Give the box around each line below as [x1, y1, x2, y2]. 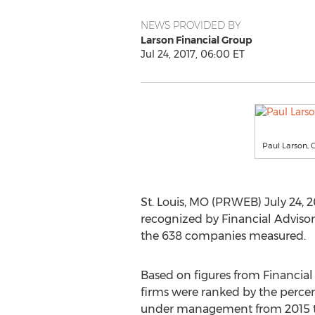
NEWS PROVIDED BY [140, 19, 241, 32]
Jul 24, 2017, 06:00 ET [140, 48, 245, 60]
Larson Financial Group [140, 34, 252, 46]
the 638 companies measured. [140, 229, 306, 243]
